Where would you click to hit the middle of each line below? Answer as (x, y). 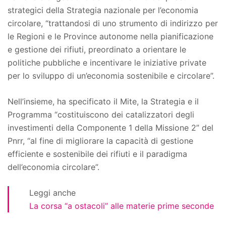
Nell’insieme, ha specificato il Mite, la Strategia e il (103, 101)
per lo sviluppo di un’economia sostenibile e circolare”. (111, 75)
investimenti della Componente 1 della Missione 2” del (110, 127)
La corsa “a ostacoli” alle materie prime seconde (122, 206)
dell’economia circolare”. (53, 167)
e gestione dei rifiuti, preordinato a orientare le (97, 49)
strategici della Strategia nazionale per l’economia (103, 10)
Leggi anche (52, 192)
